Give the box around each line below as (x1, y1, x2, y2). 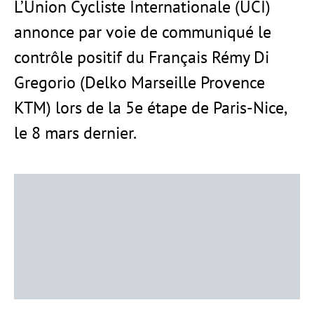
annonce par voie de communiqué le (14, 21, 271, 43)
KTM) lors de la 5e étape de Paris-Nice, (14, 97, 287, 118)
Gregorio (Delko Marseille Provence (14, 71, 265, 93)
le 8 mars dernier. (14, 122, 137, 144)
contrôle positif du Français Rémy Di (14, 46, 269, 68)
